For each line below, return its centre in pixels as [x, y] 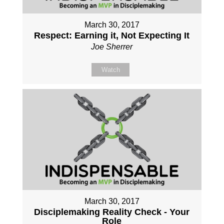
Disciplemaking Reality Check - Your [112, 212]
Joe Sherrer [112, 47]
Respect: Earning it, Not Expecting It [112, 36]
